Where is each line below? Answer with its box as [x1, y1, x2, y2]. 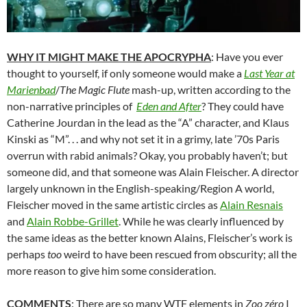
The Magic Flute [60, 82, 130, 96]
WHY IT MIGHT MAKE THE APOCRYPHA [7, 49, 211, 63]
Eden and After [136, 99, 201, 112]
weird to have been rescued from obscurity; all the [62, 247, 297, 260]
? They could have [201, 99, 284, 112]
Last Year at [244, 66, 295, 79]
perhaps [7, 247, 47, 260]
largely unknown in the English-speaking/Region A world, [7, 181, 274, 195]
